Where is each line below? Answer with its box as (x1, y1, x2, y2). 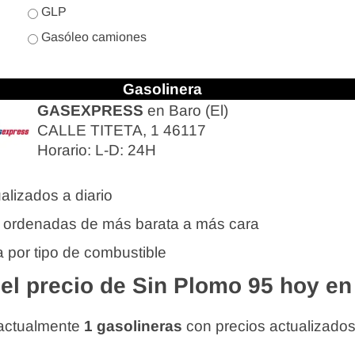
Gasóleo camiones (38, 30, 147, 44)
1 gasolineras (84, 318, 182, 334)
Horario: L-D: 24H (37, 142, 156, 158)
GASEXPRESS (37, 102, 143, 119)
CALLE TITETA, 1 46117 (37, 122, 206, 139)
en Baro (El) (143, 102, 228, 119)
